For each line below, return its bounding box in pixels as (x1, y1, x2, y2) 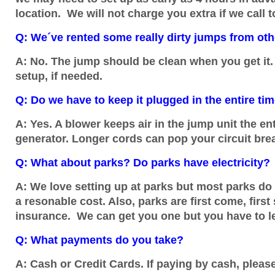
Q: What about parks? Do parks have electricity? (15, 157, 270, 169)
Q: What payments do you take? (15, 234, 184, 246)
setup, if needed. (15, 70, 103, 82)
